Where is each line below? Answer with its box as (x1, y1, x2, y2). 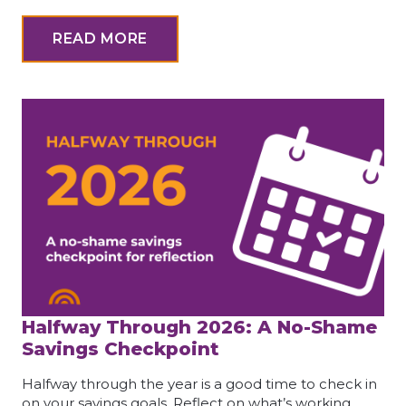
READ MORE (53, 30, 148, 48)
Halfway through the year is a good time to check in (22, 375, 377, 393)
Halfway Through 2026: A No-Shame (22, 316, 377, 339)
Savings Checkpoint (22, 338, 225, 361)
